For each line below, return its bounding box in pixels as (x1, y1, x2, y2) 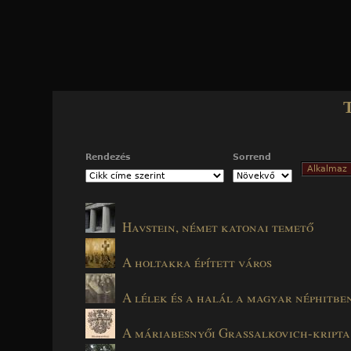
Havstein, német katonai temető (122, 217, 313, 236)
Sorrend (233, 151, 271, 162)
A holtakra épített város (122, 252, 272, 271)
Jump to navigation (125, 3, 242, 18)
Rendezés (85, 151, 131, 162)
